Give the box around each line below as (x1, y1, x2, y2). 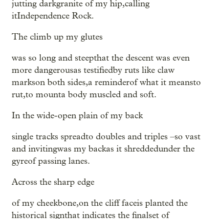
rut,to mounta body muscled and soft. (12, 89, 156, 100)
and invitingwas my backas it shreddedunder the (12, 144, 195, 154)
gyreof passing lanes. (12, 156, 90, 166)
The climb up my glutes (12, 32, 103, 42)
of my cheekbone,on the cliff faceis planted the (12, 198, 188, 208)
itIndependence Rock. (12, 11, 94, 21)
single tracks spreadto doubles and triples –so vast (12, 131, 200, 142)
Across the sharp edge (12, 177, 94, 187)
